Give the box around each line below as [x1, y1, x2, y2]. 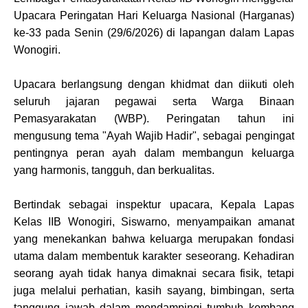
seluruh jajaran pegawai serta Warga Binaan [14, 96, 294, 107]
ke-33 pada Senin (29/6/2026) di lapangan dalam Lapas [14, 27, 294, 38]
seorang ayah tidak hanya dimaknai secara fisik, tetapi [14, 267, 294, 279]
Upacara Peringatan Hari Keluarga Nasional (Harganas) [14, 10, 294, 21]
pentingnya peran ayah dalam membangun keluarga [14, 147, 294, 159]
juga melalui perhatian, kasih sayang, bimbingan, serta [14, 285, 294, 296]
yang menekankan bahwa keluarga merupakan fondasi [14, 233, 294, 245]
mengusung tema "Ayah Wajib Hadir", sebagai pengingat [14, 130, 294, 142]
